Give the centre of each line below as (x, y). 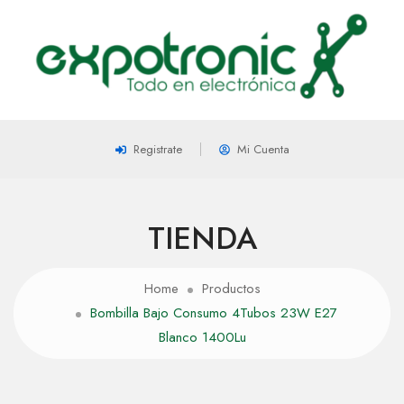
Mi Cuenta (263, 150)
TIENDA (202, 239)
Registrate (157, 150)
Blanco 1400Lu (202, 338)
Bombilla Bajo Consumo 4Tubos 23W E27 (214, 313)
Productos (231, 289)
